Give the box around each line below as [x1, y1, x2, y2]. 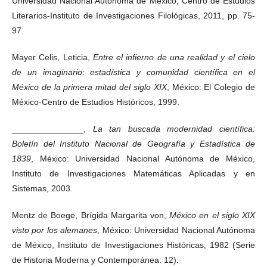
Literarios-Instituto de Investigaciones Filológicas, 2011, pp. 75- [12, 10, 255, 20]
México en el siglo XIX [169, 210, 256, 220]
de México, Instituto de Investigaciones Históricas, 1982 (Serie [12, 240, 255, 250]
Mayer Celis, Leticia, [12, 52, 93, 62]
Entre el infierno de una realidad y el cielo [92, 52, 256, 62]
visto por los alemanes [12, 225, 98, 235]
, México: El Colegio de [166, 82, 256, 92]
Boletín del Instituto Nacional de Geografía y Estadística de [12, 138, 255, 148]
